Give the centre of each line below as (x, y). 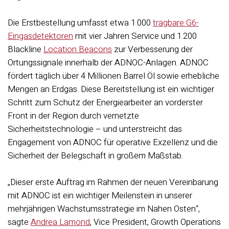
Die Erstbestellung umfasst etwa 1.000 (80, 23)
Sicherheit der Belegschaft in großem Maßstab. (95, 156)
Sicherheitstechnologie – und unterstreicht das (95, 129)
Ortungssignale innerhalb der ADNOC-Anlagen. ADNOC (108, 63)
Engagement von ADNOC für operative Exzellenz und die (113, 142)
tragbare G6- (176, 23)
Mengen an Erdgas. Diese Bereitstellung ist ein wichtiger (111, 89)
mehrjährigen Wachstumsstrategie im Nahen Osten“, (104, 209)
